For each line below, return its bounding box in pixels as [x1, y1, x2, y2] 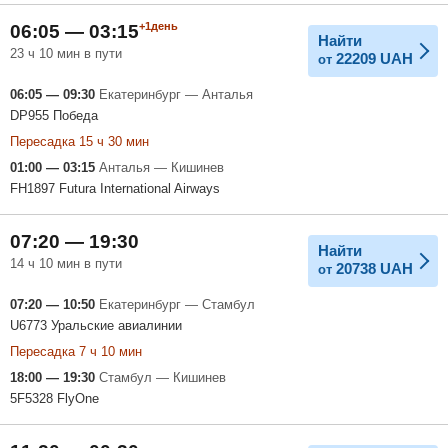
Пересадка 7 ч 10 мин [10, 343, 142, 359]
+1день [139, 19, 178, 32]
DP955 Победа [10, 107, 98, 123]
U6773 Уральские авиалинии [10, 317, 182, 333]
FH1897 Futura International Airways [10, 180, 220, 196]
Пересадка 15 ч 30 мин [10, 133, 149, 149]
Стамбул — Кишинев [99, 369, 226, 385]
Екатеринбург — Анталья [99, 86, 253, 102]
